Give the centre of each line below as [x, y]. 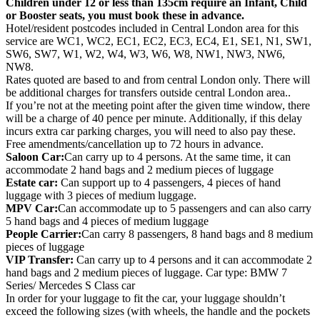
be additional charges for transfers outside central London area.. [148, 93]
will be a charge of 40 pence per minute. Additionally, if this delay [154, 119]
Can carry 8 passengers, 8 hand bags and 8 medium [197, 234]
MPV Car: [32, 209]
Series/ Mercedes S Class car [70, 286]
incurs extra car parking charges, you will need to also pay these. [151, 131]
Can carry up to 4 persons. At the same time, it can [177, 157]
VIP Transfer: [40, 260]
